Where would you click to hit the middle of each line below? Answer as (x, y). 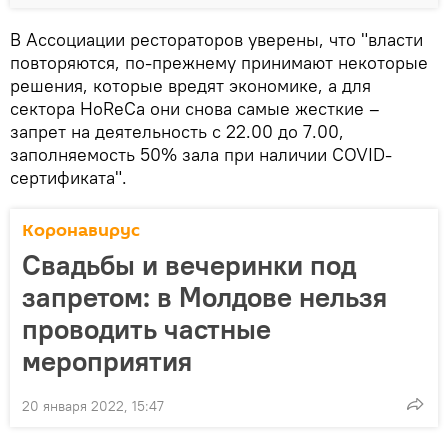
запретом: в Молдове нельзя (204, 296)
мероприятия (107, 360)
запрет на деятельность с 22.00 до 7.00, (177, 131)
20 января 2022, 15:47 (93, 405)
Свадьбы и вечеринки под (189, 264)
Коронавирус (81, 230)
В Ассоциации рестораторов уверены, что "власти (216, 39)
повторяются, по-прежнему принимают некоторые (219, 62)
